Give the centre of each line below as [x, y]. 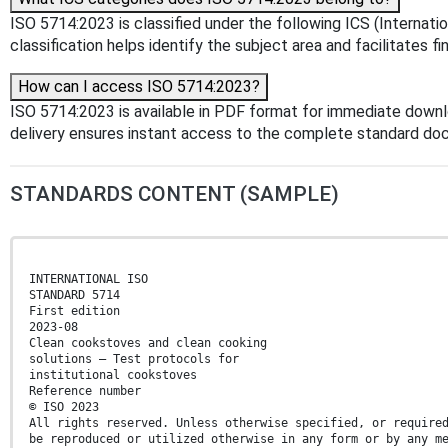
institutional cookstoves [113, 374]
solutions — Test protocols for [134, 358]
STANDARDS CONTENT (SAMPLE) [174, 193]
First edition [74, 310]
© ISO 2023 [64, 406]
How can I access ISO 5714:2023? [139, 86]
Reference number [85, 390]
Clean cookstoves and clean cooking [148, 342]
